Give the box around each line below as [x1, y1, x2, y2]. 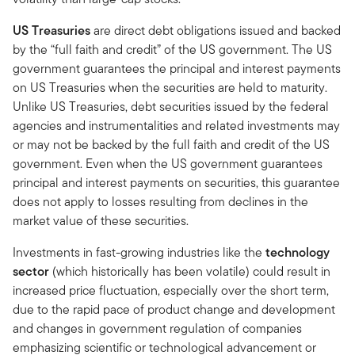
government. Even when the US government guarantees [13, 154, 323, 173]
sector [13, 261, 49, 281]
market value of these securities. [13, 211, 189, 230]
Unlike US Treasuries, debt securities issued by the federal [13, 97, 329, 116]
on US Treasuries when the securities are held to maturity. [13, 78, 327, 97]
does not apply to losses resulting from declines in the [13, 192, 308, 211]
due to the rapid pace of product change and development [13, 300, 335, 319]
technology [265, 242, 330, 261]
